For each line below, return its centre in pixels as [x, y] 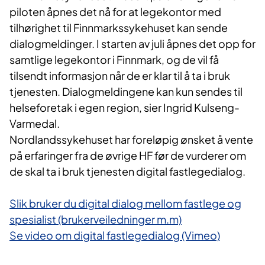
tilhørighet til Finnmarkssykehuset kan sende [119, 27]
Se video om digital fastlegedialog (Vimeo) [115, 235]
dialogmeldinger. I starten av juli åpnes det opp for [132, 43]
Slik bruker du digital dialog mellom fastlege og [125, 203]
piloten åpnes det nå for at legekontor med [115, 11]
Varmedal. [35, 123]
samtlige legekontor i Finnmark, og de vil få [114, 59]
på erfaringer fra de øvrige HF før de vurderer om [128, 155]
